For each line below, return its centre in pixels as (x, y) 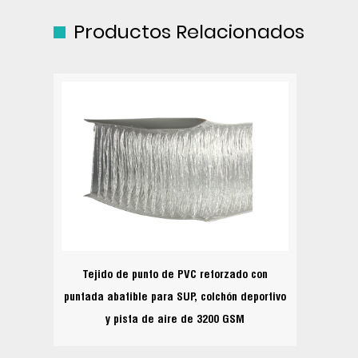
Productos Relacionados (189, 31)
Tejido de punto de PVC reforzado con (175, 274)
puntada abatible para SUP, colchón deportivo (175, 296)
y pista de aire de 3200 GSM (175, 318)
